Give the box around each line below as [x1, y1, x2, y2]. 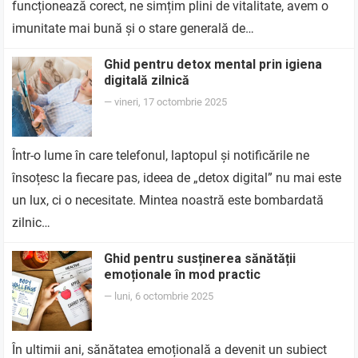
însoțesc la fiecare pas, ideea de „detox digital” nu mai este [12, 170, 342, 185]
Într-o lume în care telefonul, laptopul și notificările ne [12, 148, 310, 163]
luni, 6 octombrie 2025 [114, 290, 214, 302]
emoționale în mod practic [104, 267, 261, 282]
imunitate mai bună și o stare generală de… [12, 21, 255, 36]
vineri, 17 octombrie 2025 [114, 96, 228, 108]
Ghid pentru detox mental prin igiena [104, 57, 323, 72]
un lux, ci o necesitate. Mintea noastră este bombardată [12, 193, 324, 208]
